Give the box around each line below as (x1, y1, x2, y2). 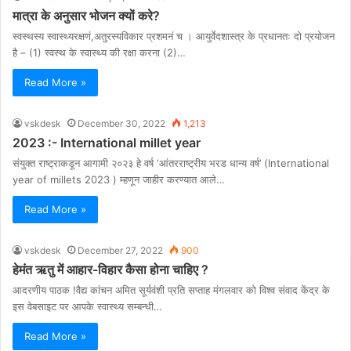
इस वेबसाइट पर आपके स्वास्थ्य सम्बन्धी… (13, 300, 162, 313)
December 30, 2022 (78, 118, 165, 130)
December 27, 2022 (78, 244, 163, 257)
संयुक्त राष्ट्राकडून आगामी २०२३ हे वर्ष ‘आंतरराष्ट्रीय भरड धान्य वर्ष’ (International (13, 157, 329, 170)
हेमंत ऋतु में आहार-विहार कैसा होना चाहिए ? (13, 262, 208, 278)
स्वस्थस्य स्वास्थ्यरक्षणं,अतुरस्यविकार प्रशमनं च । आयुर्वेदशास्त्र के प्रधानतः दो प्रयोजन (13, 30, 335, 43)
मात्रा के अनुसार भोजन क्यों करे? (13, 8, 160, 24)
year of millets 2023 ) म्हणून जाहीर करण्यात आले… (13, 173, 225, 186)
